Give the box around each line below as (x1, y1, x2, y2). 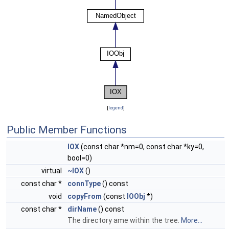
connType (67, 179, 101, 188)
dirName (67, 205, 97, 213)
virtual (41, 167, 63, 175)
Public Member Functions (7, 124, 127, 136)
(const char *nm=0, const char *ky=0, (79, 143, 204, 151)
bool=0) (67, 154, 92, 162)
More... (181, 216, 202, 224)
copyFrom (67, 192, 102, 200)
